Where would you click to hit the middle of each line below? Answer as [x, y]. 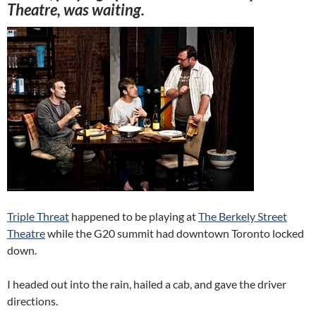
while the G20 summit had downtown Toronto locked [175, 233]
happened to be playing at [134, 216]
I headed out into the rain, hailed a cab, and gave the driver [147, 284]
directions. [32, 301]
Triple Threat [38, 216]
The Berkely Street [243, 216]
